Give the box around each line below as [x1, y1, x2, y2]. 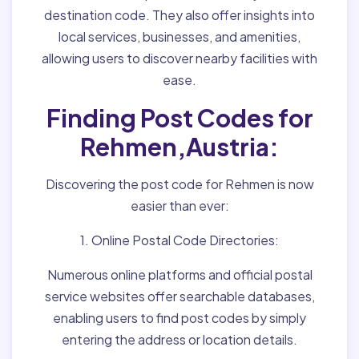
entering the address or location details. [62, 331, 297, 348]
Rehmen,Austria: [80, 131, 279, 162]
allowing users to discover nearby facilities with [42, 50, 317, 67]
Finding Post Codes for [46, 103, 313, 133]
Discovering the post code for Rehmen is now [45, 175, 314, 192]
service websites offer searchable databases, [44, 288, 315, 305]
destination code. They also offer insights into [44, 6, 315, 23]
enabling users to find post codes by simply [53, 309, 306, 326]
